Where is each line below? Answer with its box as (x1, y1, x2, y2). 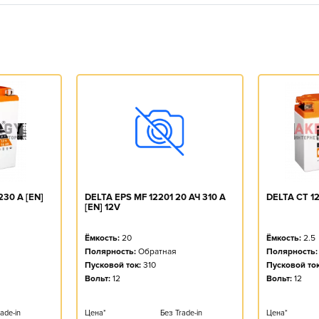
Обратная (138, 246, 177, 257)
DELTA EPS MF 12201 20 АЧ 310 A (85, 191, 226, 203)
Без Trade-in (159, 308, 202, 318)
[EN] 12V (85, 201, 120, 213)
